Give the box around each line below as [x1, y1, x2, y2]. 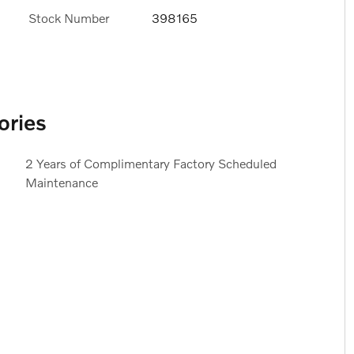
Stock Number [28, 9, 109, 25]
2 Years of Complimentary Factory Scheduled [24, 156, 277, 171]
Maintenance [24, 175, 98, 190]
